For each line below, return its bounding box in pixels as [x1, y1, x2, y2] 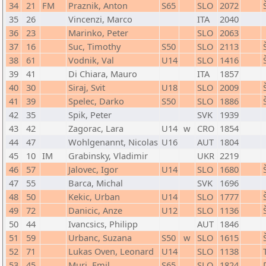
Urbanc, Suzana [68, 232, 132, 243]
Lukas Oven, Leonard [68, 245, 154, 257]
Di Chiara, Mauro [68, 68, 137, 80]
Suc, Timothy [68, 40, 121, 52]
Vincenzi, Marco [68, 13, 132, 25]
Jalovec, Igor [68, 163, 118, 175]
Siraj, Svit [68, 81, 105, 93]
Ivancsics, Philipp [68, 218, 138, 230]
